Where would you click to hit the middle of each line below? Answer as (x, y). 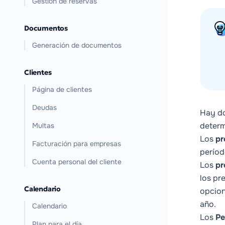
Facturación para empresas (77, 144)
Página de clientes (62, 89)
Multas (43, 126)
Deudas (44, 107)
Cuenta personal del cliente (77, 162)
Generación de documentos (77, 45)
